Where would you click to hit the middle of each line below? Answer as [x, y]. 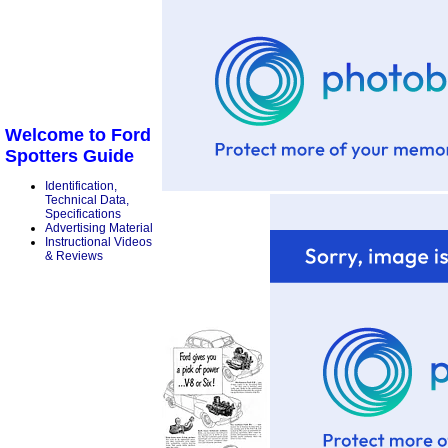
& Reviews [74, 256]
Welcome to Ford [78, 135]
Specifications [83, 214]
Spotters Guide [69, 156]
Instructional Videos [98, 242]
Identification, [81, 186]
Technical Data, [87, 200]
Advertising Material [99, 228]
